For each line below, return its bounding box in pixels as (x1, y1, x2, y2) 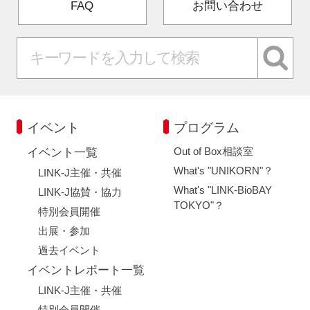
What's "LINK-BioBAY (173, 183, 272, 196)
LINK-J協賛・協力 (37, 185, 122, 198)
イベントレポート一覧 (27, 264, 145, 277)
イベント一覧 (27, 145, 98, 159)
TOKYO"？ (173, 199, 224, 211)
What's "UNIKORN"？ (173, 164, 273, 176)
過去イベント (37, 244, 100, 256)
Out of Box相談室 (173, 145, 253, 157)
